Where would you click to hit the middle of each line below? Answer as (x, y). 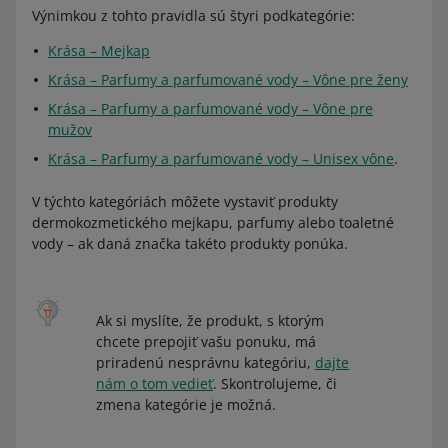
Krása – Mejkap (99, 50)
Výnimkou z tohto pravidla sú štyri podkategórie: (193, 15)
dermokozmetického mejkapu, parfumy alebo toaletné (213, 222)
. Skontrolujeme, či (275, 383)
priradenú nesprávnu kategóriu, (205, 362)
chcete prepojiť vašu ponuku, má (206, 341)
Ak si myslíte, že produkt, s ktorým (210, 320)
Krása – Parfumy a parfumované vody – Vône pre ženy (228, 79)
